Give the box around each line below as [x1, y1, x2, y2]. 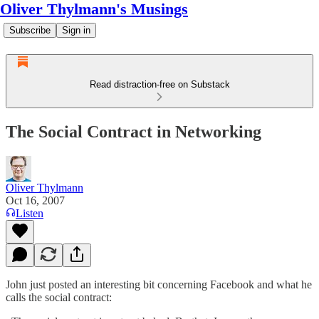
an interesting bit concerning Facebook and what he [78, 278, 312, 291]
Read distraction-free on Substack [89, 79, 230, 90]
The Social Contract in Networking [6, 122, 261, 141]
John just [6, 278, 48, 291]
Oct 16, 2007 [6, 194, 65, 206]
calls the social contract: [6, 291, 112, 303]
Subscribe [9, 25, 51, 36]
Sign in [62, 25, 90, 36]
